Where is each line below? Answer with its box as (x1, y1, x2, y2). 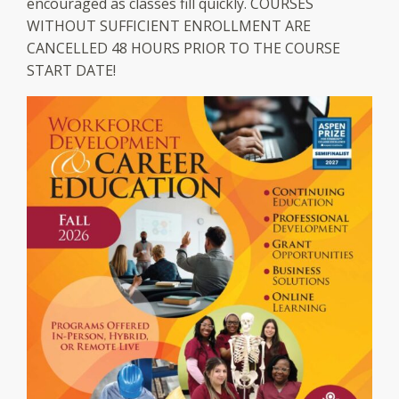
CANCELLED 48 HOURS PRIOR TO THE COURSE (27, 37, 340, 58)
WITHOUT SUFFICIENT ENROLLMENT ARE (27, 15, 311, 36)
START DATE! (27, 60, 116, 80)
